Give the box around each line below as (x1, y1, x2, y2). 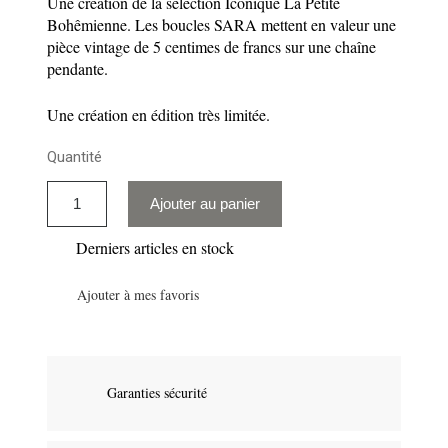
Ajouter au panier (150, 194, 261, 212)
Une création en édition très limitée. (47, 103, 271, 125)
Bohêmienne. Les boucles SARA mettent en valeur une (47, 13, 397, 35)
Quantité (47, 147, 103, 166)
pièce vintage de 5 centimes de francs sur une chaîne (47, 35, 377, 57)
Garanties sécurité (107, 383, 208, 402)
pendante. (47, 57, 114, 79)
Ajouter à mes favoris (77, 284, 200, 304)
